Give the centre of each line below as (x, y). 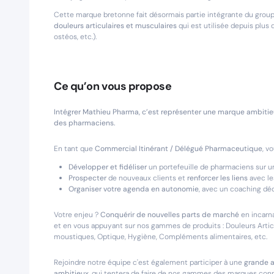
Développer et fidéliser (108, 167)
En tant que (74, 149)
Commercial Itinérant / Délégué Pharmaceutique (179, 149)
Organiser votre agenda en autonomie (134, 189)
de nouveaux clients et (147, 178)
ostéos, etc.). (75, 37)
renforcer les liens (217, 178)
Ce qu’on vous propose (113, 86)
